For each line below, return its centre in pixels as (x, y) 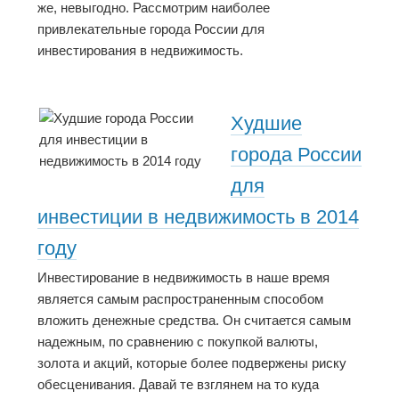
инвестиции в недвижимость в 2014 (198, 216)
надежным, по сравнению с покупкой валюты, (178, 342)
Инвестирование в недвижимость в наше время (183, 278)
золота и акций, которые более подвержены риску (192, 363)
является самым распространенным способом (180, 299)
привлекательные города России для (151, 28)
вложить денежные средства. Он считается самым (194, 321)
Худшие (266, 123)
